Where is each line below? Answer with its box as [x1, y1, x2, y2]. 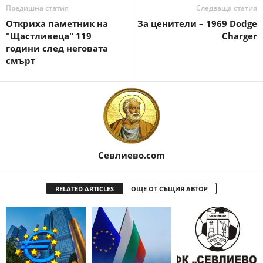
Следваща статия [196, 3, 257, 13]
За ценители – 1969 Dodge [137, 18, 257, 29]
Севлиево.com [98, 149, 165, 161]
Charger [222, 30, 257, 42]
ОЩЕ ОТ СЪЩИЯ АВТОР [131, 184, 208, 193]
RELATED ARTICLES [55, 184, 114, 193]
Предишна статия [6, 3, 69, 13]
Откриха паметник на [6, 18, 108, 29]
